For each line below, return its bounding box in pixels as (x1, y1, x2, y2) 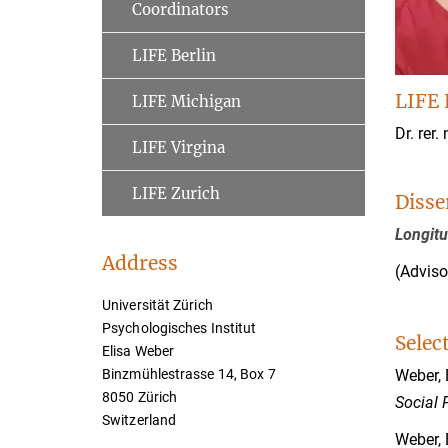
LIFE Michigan (132, 92, 241, 111)
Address (102, 251, 178, 275)
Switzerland (102, 412, 177, 428)
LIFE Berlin (132, 46, 216, 65)
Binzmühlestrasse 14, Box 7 (102, 366, 276, 382)
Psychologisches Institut (102, 320, 257, 336)
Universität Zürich (102, 297, 213, 313)
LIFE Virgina (132, 138, 225, 157)
